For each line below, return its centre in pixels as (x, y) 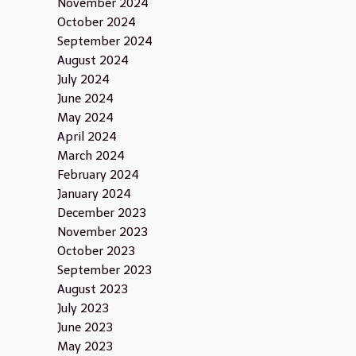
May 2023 (85, 346)
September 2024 (104, 41)
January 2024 (94, 194)
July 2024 (83, 79)
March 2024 (91, 156)
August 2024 (93, 60)
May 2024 (85, 118)
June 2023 (85, 327)
